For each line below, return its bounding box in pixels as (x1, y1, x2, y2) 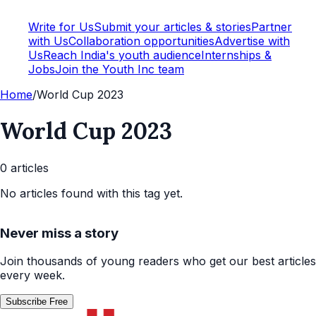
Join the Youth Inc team (55, 61, 184, 76)
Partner (251, 19, 292, 34)
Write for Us (28, 19, 94, 34)
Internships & (201, 47, 272, 62)
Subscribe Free (6, 296, 68, 308)
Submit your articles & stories (94, 19, 251, 34)
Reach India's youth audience (43, 47, 201, 62)
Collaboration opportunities (68, 33, 214, 48)
